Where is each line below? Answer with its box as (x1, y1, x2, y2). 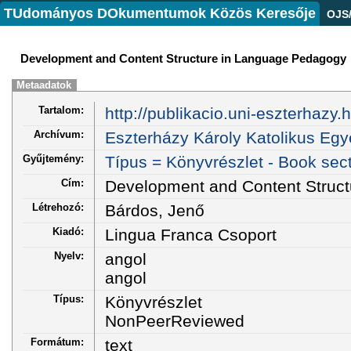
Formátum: (31, 335, 84, 348)
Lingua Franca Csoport (104, 225, 277, 244)
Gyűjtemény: (23, 152, 84, 165)
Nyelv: (54, 249, 84, 262)
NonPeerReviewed (104, 311, 244, 330)
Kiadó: (52, 225, 84, 237)
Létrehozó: (32, 201, 84, 213)
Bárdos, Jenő (104, 201, 204, 219)
